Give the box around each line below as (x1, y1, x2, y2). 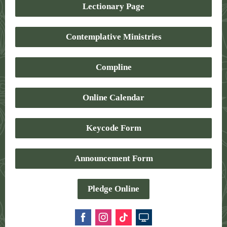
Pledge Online (88, 184, 139, 194)
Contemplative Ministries (65, 32, 162, 42)
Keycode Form (86, 123, 141, 133)
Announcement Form (74, 154, 153, 163)
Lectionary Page (83, 2, 144, 11)
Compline (95, 62, 132, 72)
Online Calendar (83, 93, 144, 102)
